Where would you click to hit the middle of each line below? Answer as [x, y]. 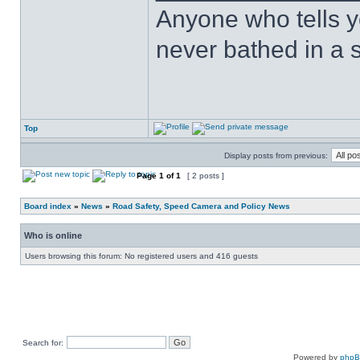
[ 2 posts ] [206, 176]
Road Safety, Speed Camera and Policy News [201, 206]
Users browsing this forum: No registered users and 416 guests [141, 256]
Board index [48, 206]
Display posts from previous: [276, 155]
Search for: [43, 343]
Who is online [53, 235]
